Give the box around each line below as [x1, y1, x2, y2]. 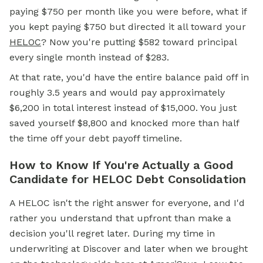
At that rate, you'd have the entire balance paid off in [9, 72, 249, 83]
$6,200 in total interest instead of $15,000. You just [9, 102, 237, 113]
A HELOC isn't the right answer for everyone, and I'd [9, 197, 245, 208]
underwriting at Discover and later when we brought [9, 243, 248, 254]
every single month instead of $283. [9, 52, 169, 63]
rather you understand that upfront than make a [9, 213, 231, 224]
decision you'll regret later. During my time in [9, 228, 215, 239]
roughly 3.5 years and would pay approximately [9, 87, 225, 98]
